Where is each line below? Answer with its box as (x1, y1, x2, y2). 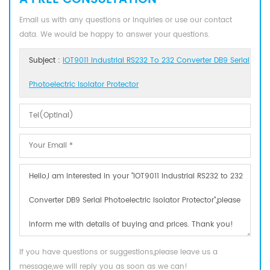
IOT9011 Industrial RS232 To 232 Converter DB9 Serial (63, 55, 250, 67)
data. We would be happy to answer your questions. (19, 29, 210, 41)
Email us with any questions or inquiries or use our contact (19, 14, 232, 27)
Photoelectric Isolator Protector (29, 79, 139, 91)
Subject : (29, 55, 63, 67)
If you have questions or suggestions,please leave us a (19, 246, 218, 259)
